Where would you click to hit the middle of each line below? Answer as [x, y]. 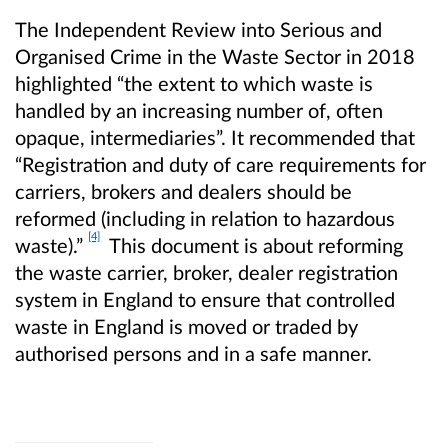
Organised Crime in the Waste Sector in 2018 [215, 56]
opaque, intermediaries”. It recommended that [215, 137]
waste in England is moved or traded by [186, 326]
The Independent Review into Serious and [198, 29]
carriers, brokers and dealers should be [183, 191]
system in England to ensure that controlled [205, 299]
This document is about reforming [251, 245]
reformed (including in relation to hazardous [205, 218]
